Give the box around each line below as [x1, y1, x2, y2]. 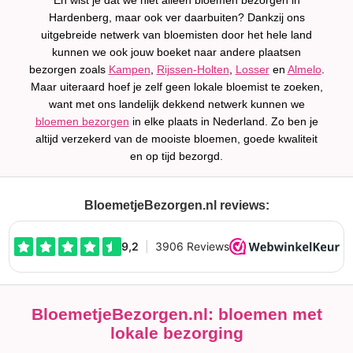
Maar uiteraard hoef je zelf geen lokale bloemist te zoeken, [30, 80, 323, 93]
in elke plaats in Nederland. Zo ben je [128, 115, 318, 128]
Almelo [287, 63, 321, 76]
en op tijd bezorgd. [130, 150, 223, 162]
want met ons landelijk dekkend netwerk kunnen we [48, 98, 305, 110]
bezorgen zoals [28, 63, 109, 76]
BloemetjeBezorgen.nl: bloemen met [31, 305, 322, 323]
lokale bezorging [110, 324, 243, 342]
